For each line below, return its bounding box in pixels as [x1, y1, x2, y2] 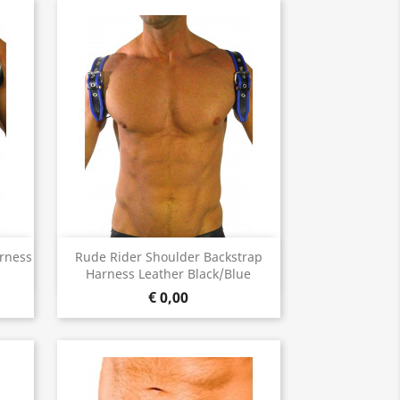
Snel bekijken [132, 247, 226, 268]
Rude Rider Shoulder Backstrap [74, 248, 262, 266]
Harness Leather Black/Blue [86, 265, 251, 283]
